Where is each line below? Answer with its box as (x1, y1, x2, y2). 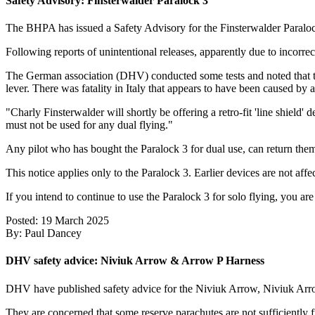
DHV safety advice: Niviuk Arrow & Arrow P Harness (6, 255, 264, 267)
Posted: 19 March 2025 (6, 214, 109, 227)
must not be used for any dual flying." (6, 119, 173, 131)
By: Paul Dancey (6, 227, 82, 240)
